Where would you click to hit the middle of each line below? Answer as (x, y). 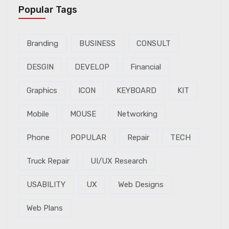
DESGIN (40, 67)
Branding (42, 43)
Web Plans (45, 208)
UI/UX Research (119, 161)
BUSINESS (97, 43)
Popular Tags (48, 10)
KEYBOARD (136, 90)
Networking (137, 114)
